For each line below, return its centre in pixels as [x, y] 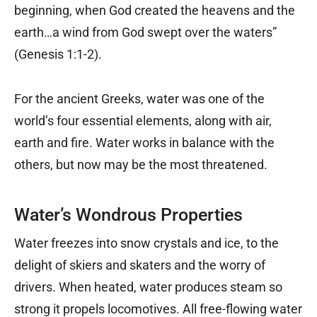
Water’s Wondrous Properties [128, 214]
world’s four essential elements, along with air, [143, 120]
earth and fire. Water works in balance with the [144, 142]
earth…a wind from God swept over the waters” [145, 32]
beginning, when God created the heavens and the [155, 10]
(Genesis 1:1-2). [58, 54]
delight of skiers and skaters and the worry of [140, 265]
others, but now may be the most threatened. [141, 164]
